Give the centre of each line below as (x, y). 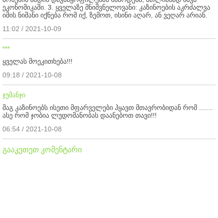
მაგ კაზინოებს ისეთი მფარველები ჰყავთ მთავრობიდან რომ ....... (108, 108)
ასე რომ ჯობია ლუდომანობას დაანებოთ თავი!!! (80, 116)
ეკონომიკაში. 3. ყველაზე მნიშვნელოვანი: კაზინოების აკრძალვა (106, 8)
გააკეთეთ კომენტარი (42, 150)
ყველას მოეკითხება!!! (37, 62)
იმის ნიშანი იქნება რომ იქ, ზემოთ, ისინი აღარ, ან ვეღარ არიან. (105, 15)
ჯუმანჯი (14, 95)
